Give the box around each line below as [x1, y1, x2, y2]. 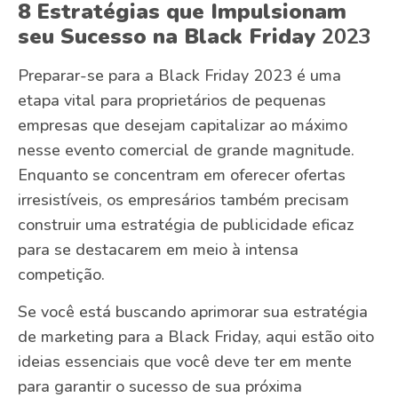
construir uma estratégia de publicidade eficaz [18, 214, 354, 236]
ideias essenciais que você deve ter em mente [18, 351, 352, 373]
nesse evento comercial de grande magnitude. [18, 139, 354, 162]
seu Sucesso [18, 22, 147, 52]
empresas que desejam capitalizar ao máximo [18, 115, 347, 137]
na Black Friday [153, 22, 315, 52]
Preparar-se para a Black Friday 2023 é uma [18, 65, 341, 87]
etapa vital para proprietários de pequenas [18, 90, 326, 112]
